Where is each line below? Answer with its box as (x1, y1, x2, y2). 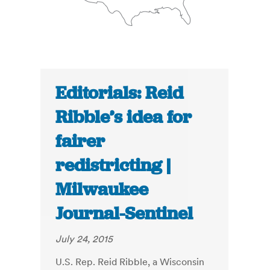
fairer (55, 130, 105, 153)
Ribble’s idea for (55, 105, 192, 129)
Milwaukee (55, 178, 149, 201)
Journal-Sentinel (55, 202, 193, 225)
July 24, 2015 (55, 233, 113, 245)
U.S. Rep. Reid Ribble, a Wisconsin (55, 256, 205, 268)
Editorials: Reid (55, 81, 184, 105)
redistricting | (55, 154, 171, 177)
